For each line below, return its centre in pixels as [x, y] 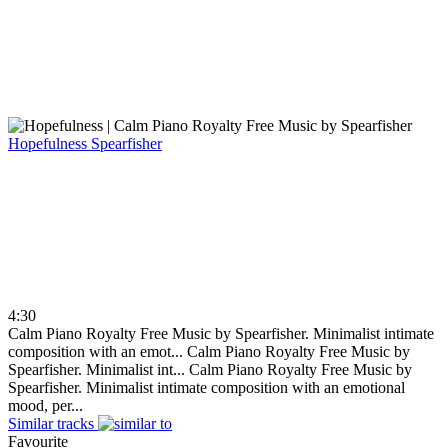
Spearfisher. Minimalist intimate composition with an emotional [206, 387]
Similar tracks [51, 423]
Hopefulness [49, 143]
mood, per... [45, 405]
